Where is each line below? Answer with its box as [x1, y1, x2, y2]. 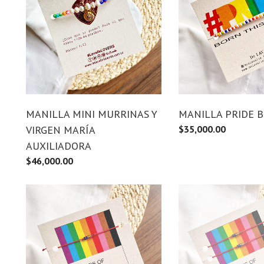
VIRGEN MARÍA [26, 123, 95, 137]
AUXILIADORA [26, 138, 91, 153]
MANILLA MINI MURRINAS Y [26, 107, 157, 121]
